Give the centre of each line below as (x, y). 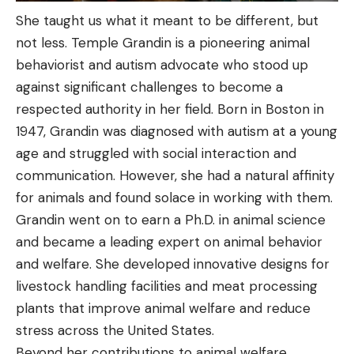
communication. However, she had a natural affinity (175, 176)
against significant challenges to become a (149, 87)
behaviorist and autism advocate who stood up (162, 65)
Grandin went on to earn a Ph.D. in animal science (171, 220)
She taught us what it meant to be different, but (167, 21)
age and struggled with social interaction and (156, 154)
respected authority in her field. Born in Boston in (170, 109)
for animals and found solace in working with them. (174, 198)
